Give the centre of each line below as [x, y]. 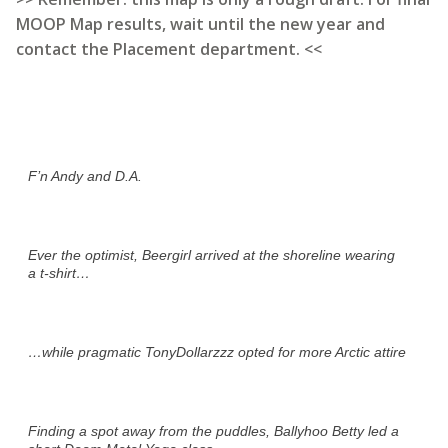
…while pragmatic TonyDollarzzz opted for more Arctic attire [217, 351]
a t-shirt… [59, 272]
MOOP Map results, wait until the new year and [200, 23]
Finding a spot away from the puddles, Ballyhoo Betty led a [214, 430]
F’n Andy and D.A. [85, 175]
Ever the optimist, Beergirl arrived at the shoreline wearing [212, 254]
